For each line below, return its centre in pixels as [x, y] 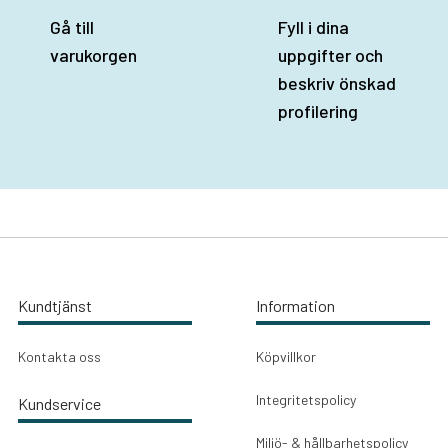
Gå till [71, 27]
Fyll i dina [313, 27]
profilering [317, 111]
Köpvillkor [285, 357]
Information [295, 306]
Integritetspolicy [305, 400]
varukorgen [93, 55]
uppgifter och [330, 55]
